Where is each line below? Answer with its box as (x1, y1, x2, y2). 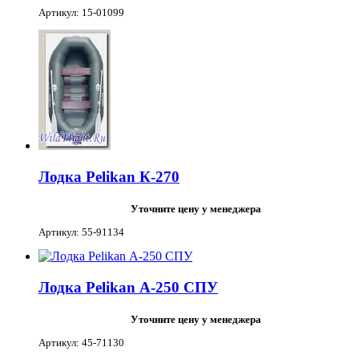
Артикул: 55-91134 (38, 225, 124, 238)
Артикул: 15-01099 (38, 6, 124, 18)
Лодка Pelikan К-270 (38, 167, 179, 185)
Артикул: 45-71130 (38, 337, 124, 349)
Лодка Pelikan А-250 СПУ (38, 279, 218, 296)
